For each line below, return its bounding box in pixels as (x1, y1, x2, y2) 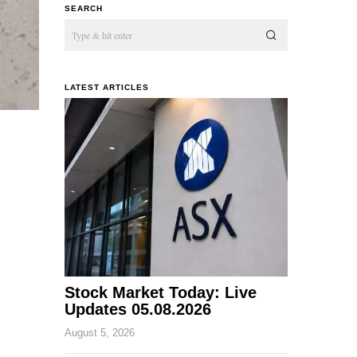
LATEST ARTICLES (65, 82, 149, 92)
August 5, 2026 (65, 326, 135, 339)
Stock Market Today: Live (65, 283, 257, 301)
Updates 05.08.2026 (65, 300, 211, 318)
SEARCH (65, 3, 103, 13)
